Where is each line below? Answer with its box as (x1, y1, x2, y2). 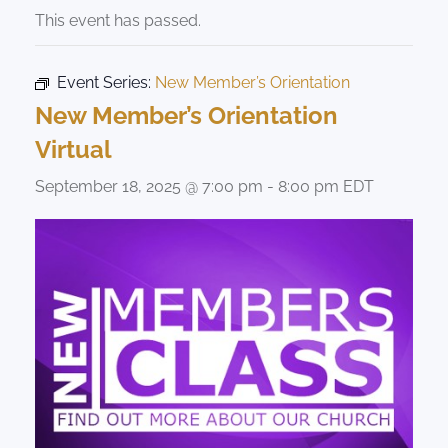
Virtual (35, 134, 112, 164)
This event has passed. (35, 10, 201, 30)
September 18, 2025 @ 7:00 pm (35, 176, 263, 196)
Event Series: (57, 72, 155, 92)
